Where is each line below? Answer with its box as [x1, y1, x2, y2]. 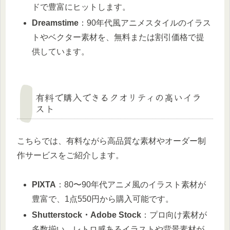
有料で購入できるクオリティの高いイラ [35, 90, 201, 104]
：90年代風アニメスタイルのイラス [79, 18, 212, 28]
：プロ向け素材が [141, 210, 207, 220]
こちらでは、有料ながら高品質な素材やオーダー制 [17, 137, 206, 146]
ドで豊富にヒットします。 [32, 3, 131, 12]
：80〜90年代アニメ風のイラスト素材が [56, 180, 206, 189]
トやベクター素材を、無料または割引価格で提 [32, 33, 205, 42]
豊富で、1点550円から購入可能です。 [32, 195, 174, 204]
